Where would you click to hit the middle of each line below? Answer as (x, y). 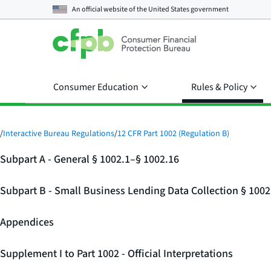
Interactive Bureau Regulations (59, 134)
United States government (188, 9)
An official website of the (110, 9)
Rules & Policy (219, 87)
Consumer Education (96, 87)
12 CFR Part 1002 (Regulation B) (173, 134)
